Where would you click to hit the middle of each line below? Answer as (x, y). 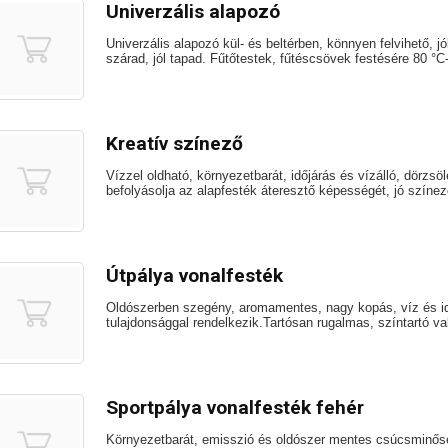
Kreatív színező (174, 143)
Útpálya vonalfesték (194, 275)
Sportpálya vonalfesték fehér (235, 407)
